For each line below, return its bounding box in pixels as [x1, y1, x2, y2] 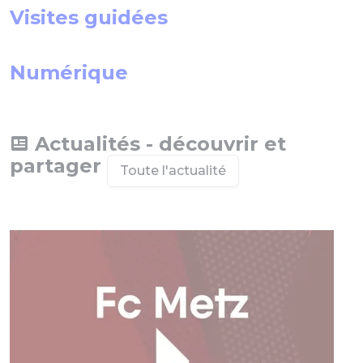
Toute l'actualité [120, 162, 226, 178]
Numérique [10, 60, 128, 84]
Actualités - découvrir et [29, 131, 286, 156]
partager [10, 153, 107, 177]
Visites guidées [10, 5, 168, 29]
